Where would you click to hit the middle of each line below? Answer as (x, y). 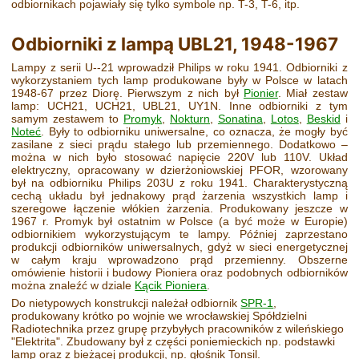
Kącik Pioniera (171, 285)
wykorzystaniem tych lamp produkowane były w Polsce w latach (179, 80)
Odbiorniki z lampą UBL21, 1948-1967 (175, 43)
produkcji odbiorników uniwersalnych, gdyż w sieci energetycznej (179, 246)
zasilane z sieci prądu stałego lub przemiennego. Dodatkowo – (179, 144)
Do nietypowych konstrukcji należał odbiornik (126, 303)
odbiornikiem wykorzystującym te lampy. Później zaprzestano (179, 234)
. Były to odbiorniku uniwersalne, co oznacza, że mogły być (194, 131)
